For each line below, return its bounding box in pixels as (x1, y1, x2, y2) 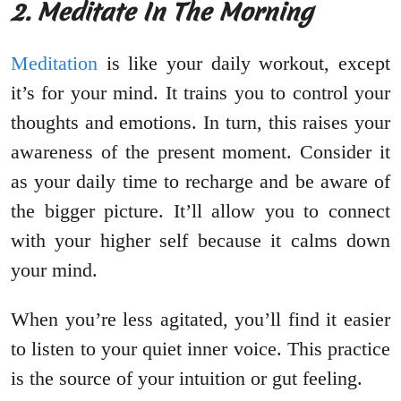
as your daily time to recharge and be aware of (11, 170, 390, 193)
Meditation (11, 52, 98, 75)
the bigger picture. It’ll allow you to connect (11, 200, 390, 223)
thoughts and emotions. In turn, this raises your (11, 111, 390, 134)
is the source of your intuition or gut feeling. (11, 367, 363, 390)
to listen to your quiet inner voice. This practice (11, 337, 390, 361)
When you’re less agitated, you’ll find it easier (11, 308, 390, 331)
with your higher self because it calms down (11, 229, 390, 252)
